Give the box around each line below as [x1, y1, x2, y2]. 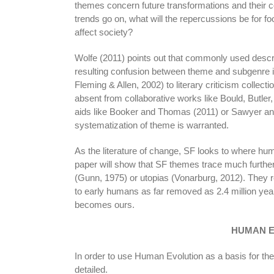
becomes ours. [74, 199, 135, 210]
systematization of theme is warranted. [74, 119, 229, 130]
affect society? [74, 26, 133, 37]
